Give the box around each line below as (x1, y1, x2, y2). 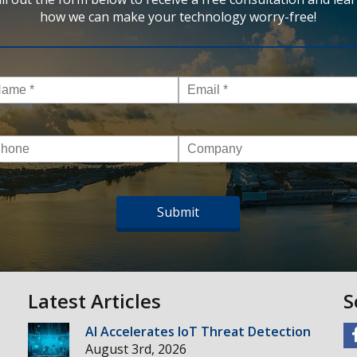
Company (174, 137, 235, 155)
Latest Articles (28, 288, 162, 315)
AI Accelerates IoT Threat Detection (85, 323, 312, 341)
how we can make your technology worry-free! (40, 8, 317, 26)
